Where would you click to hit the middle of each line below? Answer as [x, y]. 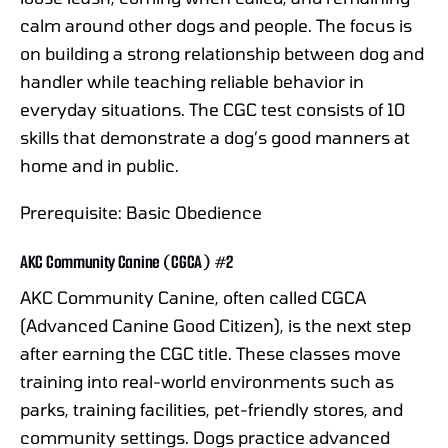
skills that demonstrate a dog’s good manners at [215, 137]
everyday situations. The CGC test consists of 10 [212, 109]
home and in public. [99, 165]
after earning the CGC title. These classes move [210, 352]
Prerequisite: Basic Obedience [141, 211]
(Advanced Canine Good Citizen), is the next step [215, 324]
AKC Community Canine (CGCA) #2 [126, 261]
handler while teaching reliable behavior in [192, 81]
